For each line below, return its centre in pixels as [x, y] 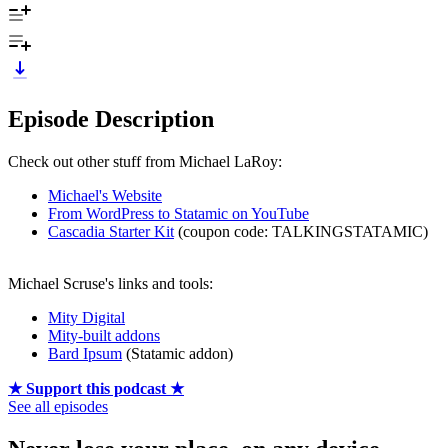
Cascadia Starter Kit [111, 231]
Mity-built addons [104, 335]
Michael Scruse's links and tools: [110, 283]
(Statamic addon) [177, 353]
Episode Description [111, 118]
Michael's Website [105, 195]
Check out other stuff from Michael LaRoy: [145, 161]
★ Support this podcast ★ [96, 388]
